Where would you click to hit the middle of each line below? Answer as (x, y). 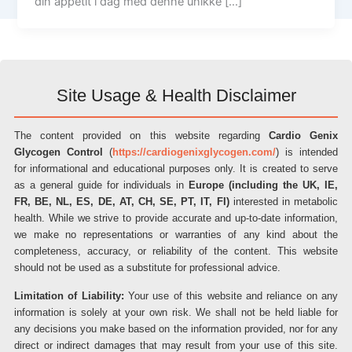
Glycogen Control (59, 152)
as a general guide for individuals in (101, 185)
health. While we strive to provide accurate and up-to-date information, (176, 218)
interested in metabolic (284, 202)
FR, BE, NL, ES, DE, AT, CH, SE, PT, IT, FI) (122, 202)
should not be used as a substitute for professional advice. (147, 268)
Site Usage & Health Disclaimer (176, 95)
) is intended (307, 152)
